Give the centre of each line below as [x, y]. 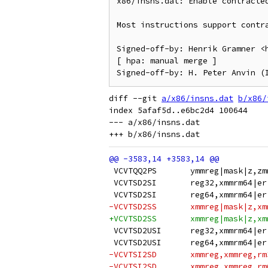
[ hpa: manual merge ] [167, 61]
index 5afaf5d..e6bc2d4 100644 [178, 110]
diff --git [135, 98]
